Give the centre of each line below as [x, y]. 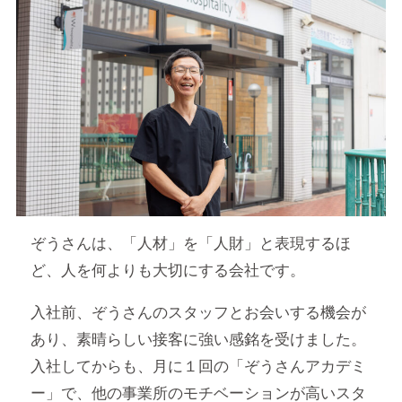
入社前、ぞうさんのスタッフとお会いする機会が [199, 313]
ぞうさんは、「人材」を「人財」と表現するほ [191, 244]
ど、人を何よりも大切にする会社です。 [168, 271]
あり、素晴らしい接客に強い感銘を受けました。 [199, 340]
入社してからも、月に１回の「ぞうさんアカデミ [199, 367]
